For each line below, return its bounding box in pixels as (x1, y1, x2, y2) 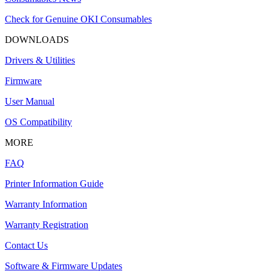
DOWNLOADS (5, 34, 69, 45)
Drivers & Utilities (5, 55, 75, 66)
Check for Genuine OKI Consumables (5, 14, 152, 25)
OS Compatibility (5, 117, 72, 128)
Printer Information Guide (5, 178, 103, 189)
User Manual (5, 96, 54, 107)
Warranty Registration (5, 220, 88, 230)
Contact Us (5, 240, 48, 251)
